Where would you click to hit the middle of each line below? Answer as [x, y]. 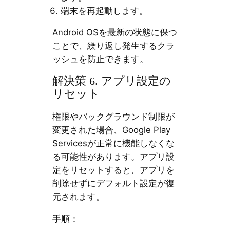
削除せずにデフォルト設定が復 [113, 184]
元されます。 [78, 197]
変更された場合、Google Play [111, 130]
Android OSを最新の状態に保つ [114, 33]
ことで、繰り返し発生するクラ [113, 46]
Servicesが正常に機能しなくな [113, 143]
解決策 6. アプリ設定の [111, 81]
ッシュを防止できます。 [100, 59]
